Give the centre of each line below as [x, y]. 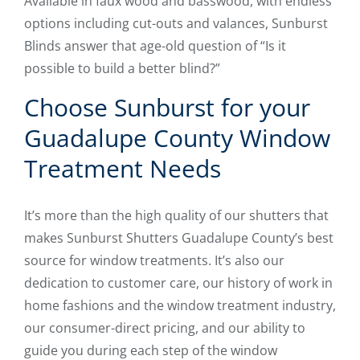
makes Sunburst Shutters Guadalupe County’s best [179, 238]
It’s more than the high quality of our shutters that [176, 216]
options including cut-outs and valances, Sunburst [176, 24]
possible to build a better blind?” [122, 69]
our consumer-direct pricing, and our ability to [165, 328]
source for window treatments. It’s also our [154, 261]
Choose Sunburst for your [167, 108]
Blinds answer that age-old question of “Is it [155, 46]
